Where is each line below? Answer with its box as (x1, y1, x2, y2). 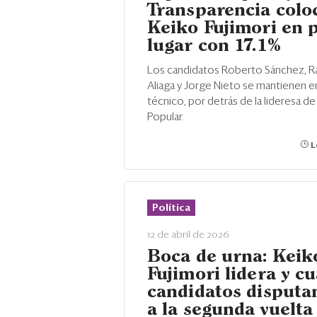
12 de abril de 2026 (147, 230, 229, 240)
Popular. (147, 112, 184, 122)
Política (152, 203, 190, 213)
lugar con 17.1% (147, 38, 286, 54)
